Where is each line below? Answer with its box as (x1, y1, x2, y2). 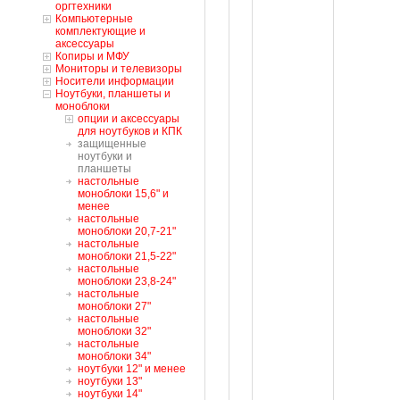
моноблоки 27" (78, 300, 151, 312)
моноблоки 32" (78, 325, 151, 337)
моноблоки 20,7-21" (78, 225, 176, 237)
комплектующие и (55, 25, 146, 37)
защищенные (78, 137, 146, 150)
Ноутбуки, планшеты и (55, 87, 171, 100)
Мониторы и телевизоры (55, 62, 182, 75)
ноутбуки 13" (78, 375, 142, 387)
